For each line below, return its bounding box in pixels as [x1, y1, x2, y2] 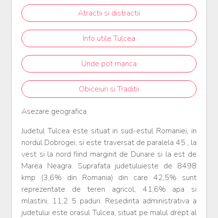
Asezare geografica [21, 106, 87, 117]
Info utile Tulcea [83, 33, 135, 44]
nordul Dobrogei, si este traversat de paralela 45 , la [21, 137, 197, 148]
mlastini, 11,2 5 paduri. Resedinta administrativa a [21, 196, 197, 207]
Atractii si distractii [78, 8, 140, 19]
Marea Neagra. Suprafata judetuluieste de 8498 [21, 161, 197, 172]
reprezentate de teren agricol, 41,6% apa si [21, 184, 197, 195]
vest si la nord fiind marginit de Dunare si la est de [21, 149, 197, 160]
